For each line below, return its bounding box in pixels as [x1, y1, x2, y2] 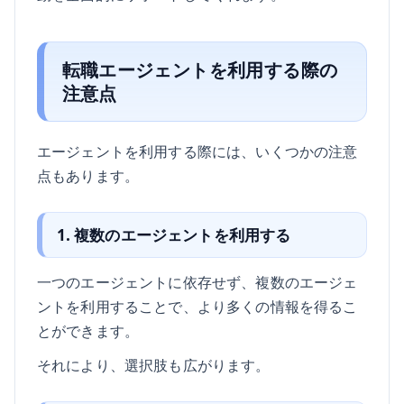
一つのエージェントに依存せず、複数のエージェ [37, 271, 358, 292]
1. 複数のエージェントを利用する [56, 224, 291, 245]
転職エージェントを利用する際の [61, 57, 338, 82]
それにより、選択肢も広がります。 [37, 353, 271, 375]
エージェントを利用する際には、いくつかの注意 [37, 141, 358, 162]
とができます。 [37, 319, 140, 341]
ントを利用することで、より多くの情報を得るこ [37, 295, 358, 317]
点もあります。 [37, 165, 140, 187]
